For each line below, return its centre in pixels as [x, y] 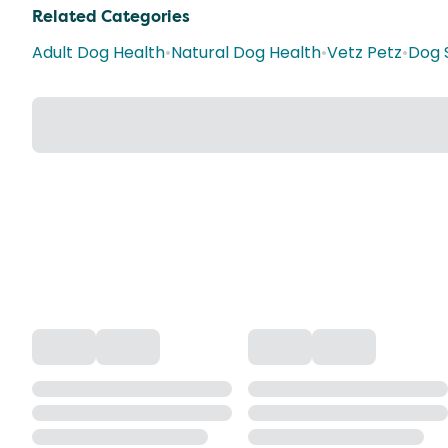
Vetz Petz [364, 52]
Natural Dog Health [246, 52]
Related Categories [111, 16]
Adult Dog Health [98, 52]
